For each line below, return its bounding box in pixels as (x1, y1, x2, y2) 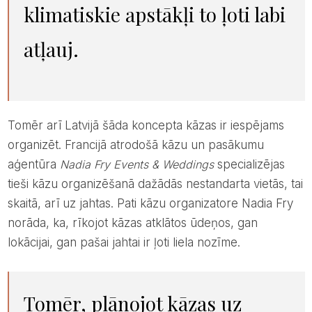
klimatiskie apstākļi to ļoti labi (23, 1, 286, 28)
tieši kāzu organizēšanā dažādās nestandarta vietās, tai (7, 177, 303, 192)
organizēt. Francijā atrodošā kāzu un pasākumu (7, 138, 264, 153)
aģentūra (7, 157, 60, 172)
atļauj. (23, 36, 79, 63)
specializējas (213, 157, 285, 172)
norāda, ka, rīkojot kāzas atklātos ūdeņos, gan (7, 216, 258, 231)
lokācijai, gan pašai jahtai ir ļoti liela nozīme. (7, 235, 240, 250)
